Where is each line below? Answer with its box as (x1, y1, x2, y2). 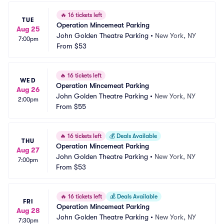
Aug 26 (16, 85, 39, 93)
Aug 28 (16, 206, 40, 214)
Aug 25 (16, 25, 40, 33)
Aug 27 (16, 146, 39, 154)
